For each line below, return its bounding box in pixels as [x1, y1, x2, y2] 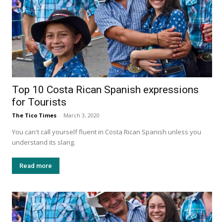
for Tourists [12, 96, 66, 109]
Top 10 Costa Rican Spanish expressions [12, 84, 199, 96]
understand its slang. [12, 138, 77, 147]
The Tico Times [12, 111, 56, 119]
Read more [19, 162, 52, 170]
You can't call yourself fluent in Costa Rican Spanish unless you [12, 127, 201, 137]
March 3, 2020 [63, 111, 100, 119]
